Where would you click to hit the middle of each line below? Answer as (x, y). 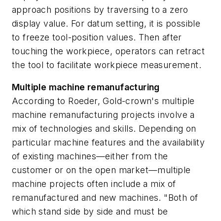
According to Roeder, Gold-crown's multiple (103, 101)
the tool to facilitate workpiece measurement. (107, 65)
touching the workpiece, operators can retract (108, 51)
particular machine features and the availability (109, 143)
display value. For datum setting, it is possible (106, 23)
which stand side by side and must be (90, 212)
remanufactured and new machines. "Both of (105, 198)
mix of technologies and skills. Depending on (104, 129)
